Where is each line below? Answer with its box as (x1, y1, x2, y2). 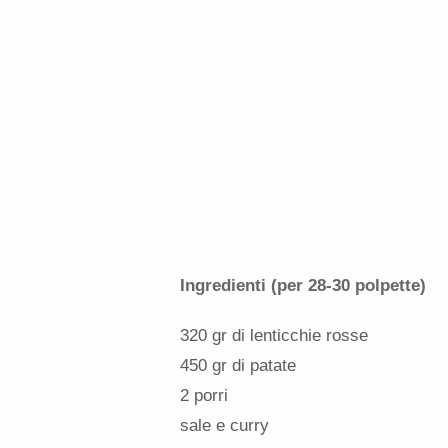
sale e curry (179, 415, 269, 435)
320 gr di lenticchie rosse (179, 325, 368, 345)
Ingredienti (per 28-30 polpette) (179, 275, 426, 295)
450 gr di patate (179, 355, 296, 375)
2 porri (179, 385, 228, 405)
